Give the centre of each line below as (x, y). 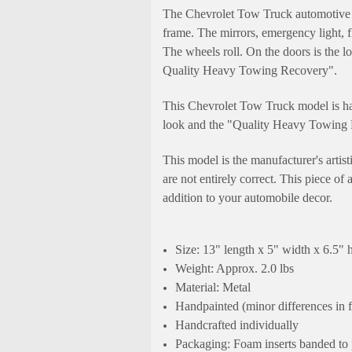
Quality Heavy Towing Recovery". (250, 70)
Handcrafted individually (237, 324)
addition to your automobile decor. (247, 197)
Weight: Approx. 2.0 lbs (235, 268)
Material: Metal (213, 287)
